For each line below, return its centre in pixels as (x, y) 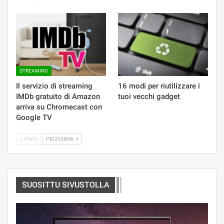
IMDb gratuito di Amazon (58, 97)
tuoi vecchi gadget (149, 97)
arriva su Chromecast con (59, 107)
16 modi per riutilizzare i (159, 86)
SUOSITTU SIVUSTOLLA (66, 185)
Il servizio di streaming (54, 86)
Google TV (34, 118)
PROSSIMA (60, 139)
